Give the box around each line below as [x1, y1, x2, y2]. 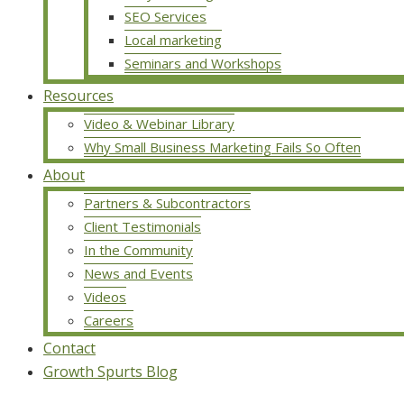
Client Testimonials [84, 216, 201, 235]
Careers [84, 310, 133, 329]
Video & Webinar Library [84, 114, 234, 133]
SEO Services [124, 6, 207, 25]
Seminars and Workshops [124, 53, 281, 72]
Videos [84, 287, 126, 306]
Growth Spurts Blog [43, 361, 178, 381]
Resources [43, 85, 114, 106]
